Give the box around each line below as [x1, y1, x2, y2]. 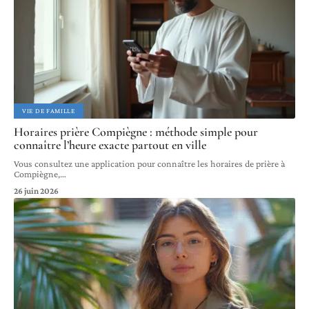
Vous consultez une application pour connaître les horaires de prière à [14, 158, 285, 170]
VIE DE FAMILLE [22, 107, 75, 115]
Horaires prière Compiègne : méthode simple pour [14, 124, 258, 140]
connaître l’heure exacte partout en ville [14, 137, 206, 153]
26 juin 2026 [14, 186, 59, 197]
